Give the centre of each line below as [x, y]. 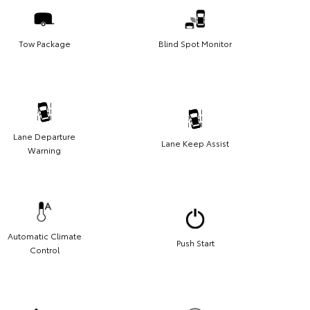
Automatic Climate [44, 236]
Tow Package [44, 44]
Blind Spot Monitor [195, 44]
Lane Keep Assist [195, 143]
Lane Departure [44, 136]
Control [44, 250]
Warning [44, 150]
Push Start [195, 243]
